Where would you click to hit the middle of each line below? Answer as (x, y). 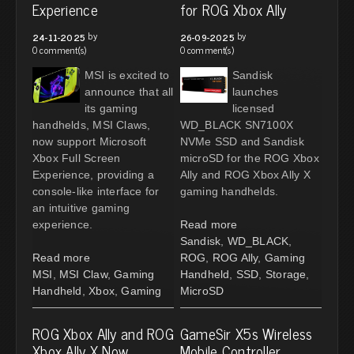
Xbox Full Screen (77, 158)
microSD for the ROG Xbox (249, 158)
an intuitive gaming (81, 207)
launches (255, 91)
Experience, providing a (93, 174)
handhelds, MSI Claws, (92, 124)
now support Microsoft (90, 141)
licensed (253, 108)
